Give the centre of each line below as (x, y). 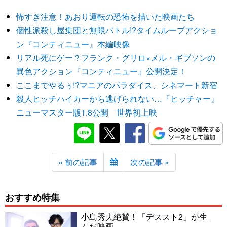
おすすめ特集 (32, 197)
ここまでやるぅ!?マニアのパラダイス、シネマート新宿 (117, 85)
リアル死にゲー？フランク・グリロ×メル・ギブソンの (116, 58)
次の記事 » (149, 162)
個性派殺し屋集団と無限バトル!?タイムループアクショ (117, 30)
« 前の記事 (78, 162)
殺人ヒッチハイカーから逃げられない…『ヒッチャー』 (118, 99)
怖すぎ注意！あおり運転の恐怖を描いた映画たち (106, 17)
